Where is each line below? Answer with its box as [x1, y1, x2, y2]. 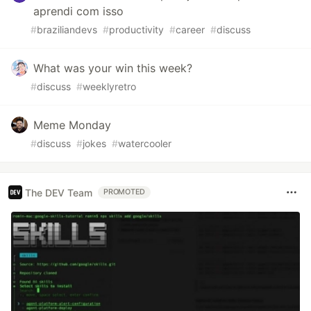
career [176, 24, 205, 36]
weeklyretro [83, 81, 136, 93]
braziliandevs [37, 24, 97, 36]
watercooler [118, 137, 171, 150]
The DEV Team [25, 186, 92, 199]
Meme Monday [33, 118, 111, 133]
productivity [109, 24, 164, 36]
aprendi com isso [33, 4, 124, 19]
